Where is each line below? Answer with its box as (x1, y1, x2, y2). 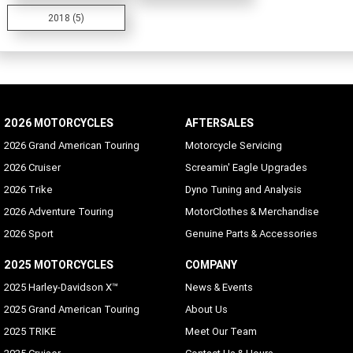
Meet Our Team (184, 325, 257, 339)
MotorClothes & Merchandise (184, 205, 319, 219)
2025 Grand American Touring (4, 303, 139, 317)
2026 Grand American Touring (4, 139, 139, 153)
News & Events (184, 281, 253, 295)
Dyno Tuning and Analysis (184, 183, 302, 197)
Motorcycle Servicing (184, 139, 282, 153)
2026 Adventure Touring (4, 205, 113, 219)
